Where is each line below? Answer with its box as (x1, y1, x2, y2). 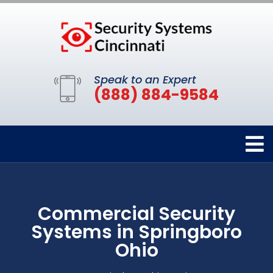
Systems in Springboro (31, 219, 242, 246)
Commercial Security (38, 201, 235, 227)
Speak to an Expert (94, 72, 196, 88)
